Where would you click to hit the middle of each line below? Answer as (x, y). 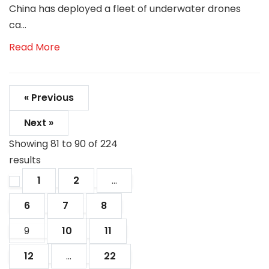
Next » (39, 123)
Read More (35, 47)
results (25, 160)
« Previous (49, 98)
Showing (30, 144)
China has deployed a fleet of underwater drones (125, 9)
